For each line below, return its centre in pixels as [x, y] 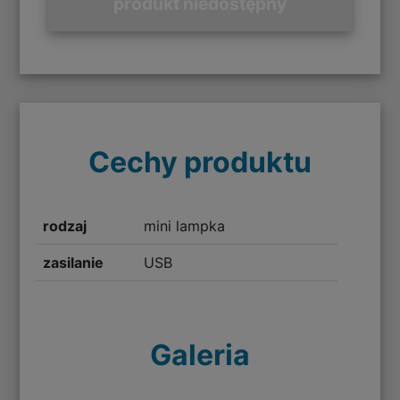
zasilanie [74, 263]
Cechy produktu [200, 162]
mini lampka [184, 226]
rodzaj [65, 226]
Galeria [200, 355]
